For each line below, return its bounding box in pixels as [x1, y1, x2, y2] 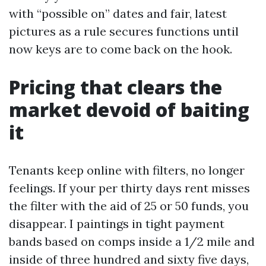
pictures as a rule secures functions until [9, 24, 239, 39]
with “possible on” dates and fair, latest [9, 6, 227, 21]
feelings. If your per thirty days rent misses [9, 180, 250, 195]
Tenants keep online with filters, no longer [9, 163, 245, 178]
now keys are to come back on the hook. [9, 42, 232, 56]
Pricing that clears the [9, 74, 222, 100]
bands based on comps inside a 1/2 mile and [9, 234, 255, 249]
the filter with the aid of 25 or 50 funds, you [9, 198, 249, 213]
